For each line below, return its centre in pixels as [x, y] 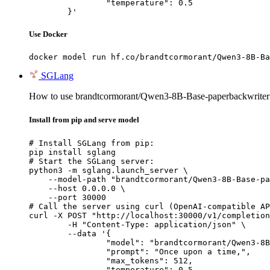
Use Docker [48, 34]
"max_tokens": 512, [67, 260]
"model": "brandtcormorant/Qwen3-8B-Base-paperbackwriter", [67, 242]
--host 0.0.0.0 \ [77, 188]
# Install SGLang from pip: [92, 143]
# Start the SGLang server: [92, 161]
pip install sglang [72, 152]
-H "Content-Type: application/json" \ [48, 224]
